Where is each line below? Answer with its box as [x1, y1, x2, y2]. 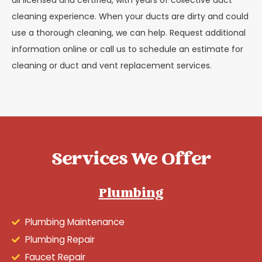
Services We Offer [51, 146, 211, 174]
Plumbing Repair [25, 233, 95, 246]
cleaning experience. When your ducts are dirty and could [12, 11, 249, 23]
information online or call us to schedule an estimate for [12, 43, 243, 56]
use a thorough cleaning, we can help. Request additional [12, 27, 246, 39]
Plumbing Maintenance [25, 215, 125, 228]
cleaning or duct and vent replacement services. [12, 60, 212, 72]
